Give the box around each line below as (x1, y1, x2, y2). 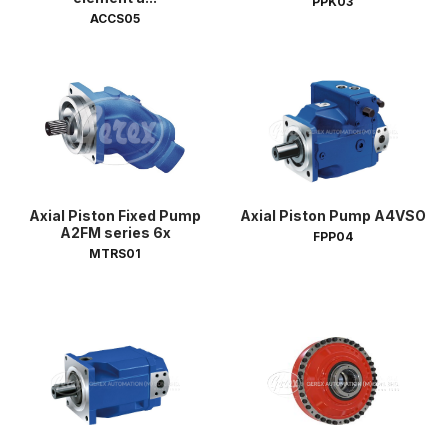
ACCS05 (90, 11, 141, 27)
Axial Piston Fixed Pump (29, 206, 202, 224)
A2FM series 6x (59, 223, 171, 241)
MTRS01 (89, 245, 142, 261)
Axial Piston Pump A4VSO (239, 206, 426, 224)
